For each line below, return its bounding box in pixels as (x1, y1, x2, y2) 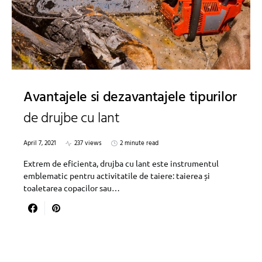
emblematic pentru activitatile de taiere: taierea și (23, 170, 210, 181)
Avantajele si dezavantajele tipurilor (23, 87, 237, 109)
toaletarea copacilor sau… (23, 182, 120, 194)
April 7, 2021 (23, 138, 56, 149)
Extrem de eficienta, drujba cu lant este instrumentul (23, 158, 219, 169)
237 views (74, 138, 102, 149)
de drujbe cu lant (23, 108, 120, 130)
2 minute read (120, 138, 158, 149)
